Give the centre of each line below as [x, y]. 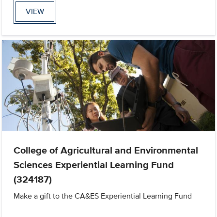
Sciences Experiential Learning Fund [94, 164]
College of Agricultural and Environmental [106, 150]
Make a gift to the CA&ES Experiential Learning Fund [103, 196]
